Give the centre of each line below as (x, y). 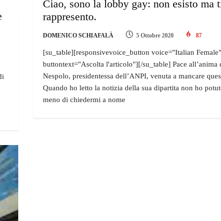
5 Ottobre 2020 (155, 36)
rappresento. (70, 17)
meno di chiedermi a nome (84, 100)
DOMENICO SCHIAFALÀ (78, 36)
